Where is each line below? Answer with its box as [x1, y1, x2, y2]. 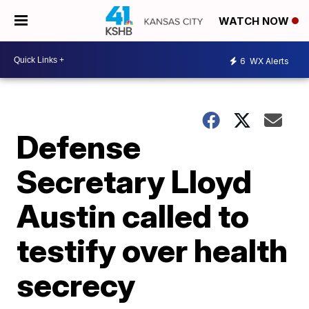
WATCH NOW [219, 14, 292, 28]
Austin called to [17, 197, 250, 235]
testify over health [17, 231, 288, 270]
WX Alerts [248, 55, 289, 66]
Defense [17, 128, 141, 166]
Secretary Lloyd [17, 162, 252, 201]
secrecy [17, 266, 136, 304]
